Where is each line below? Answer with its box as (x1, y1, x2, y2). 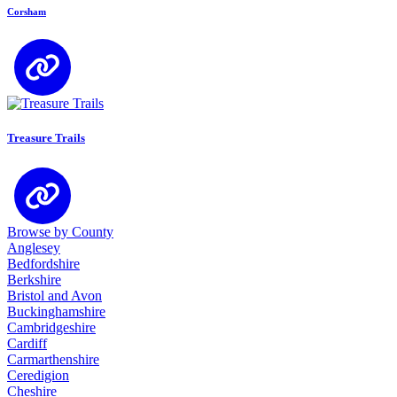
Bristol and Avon (7, 287, 102, 303)
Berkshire (7, 271, 61, 287)
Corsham (7, 5, 46, 17)
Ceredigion (7, 367, 69, 383)
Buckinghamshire (7, 303, 105, 319)
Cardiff (7, 335, 47, 351)
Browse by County (7, 223, 113, 239)
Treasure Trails (7, 130, 85, 144)
